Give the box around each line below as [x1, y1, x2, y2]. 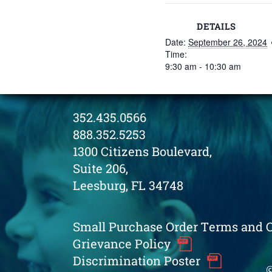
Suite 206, [73, 160, 128, 176]
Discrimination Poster [73, 253, 200, 268]
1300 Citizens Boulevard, [73, 143, 212, 159]
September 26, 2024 [188, 36, 267, 48]
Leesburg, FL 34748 [73, 177, 183, 193]
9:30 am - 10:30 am [165, 60, 241, 72]
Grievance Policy [73, 236, 171, 251]
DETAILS [196, 21, 236, 32]
